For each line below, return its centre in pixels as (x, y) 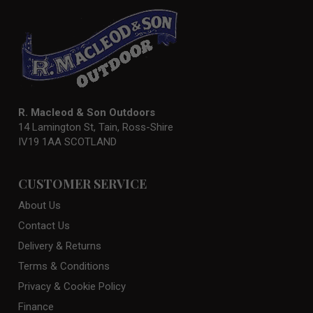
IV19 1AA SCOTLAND (67, 141)
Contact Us (44, 225)
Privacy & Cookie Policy (72, 286)
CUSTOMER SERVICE (82, 183)
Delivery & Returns (59, 246)
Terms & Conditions (64, 266)
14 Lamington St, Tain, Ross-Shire (95, 127)
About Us (39, 205)
